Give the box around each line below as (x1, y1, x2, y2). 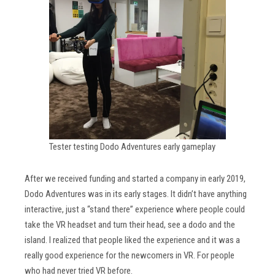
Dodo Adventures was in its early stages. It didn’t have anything (25, 188, 247, 200)
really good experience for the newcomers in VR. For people (25, 250, 234, 261)
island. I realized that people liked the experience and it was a (25, 234, 240, 246)
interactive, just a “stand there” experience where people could (25, 204, 245, 215)
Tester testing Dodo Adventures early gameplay (49, 141, 215, 152)
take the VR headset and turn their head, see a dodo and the (25, 219, 235, 231)
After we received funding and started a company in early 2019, (25, 173, 246, 185)
